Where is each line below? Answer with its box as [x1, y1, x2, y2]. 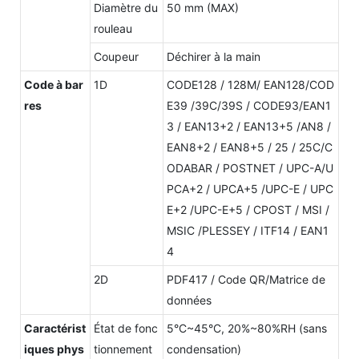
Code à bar [24, 77, 83, 91]
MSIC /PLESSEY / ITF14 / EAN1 [167, 223, 329, 237]
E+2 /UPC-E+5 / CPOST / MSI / [167, 202, 329, 216]
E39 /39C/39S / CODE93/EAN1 [167, 98, 331, 112]
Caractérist [24, 321, 86, 335]
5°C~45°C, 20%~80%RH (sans [167, 321, 327, 335]
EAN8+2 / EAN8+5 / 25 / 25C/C [167, 139, 333, 154]
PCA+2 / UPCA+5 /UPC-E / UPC [167, 181, 333, 196]
